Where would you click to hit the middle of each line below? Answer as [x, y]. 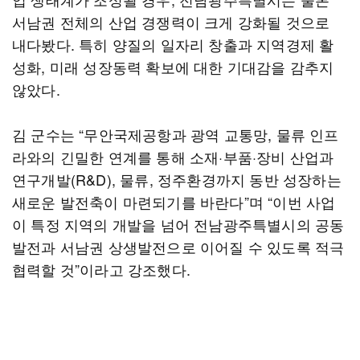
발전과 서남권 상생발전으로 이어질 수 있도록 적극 [178, 247]
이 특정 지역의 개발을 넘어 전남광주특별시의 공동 [178, 224]
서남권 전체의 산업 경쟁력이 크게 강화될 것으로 [171, 22]
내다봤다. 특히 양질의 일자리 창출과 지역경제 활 [173, 44]
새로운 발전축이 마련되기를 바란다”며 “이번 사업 [174, 202]
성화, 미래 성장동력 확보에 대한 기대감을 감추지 [173, 67]
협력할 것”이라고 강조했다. [101, 269]
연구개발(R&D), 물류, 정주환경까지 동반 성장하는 [177, 179]
